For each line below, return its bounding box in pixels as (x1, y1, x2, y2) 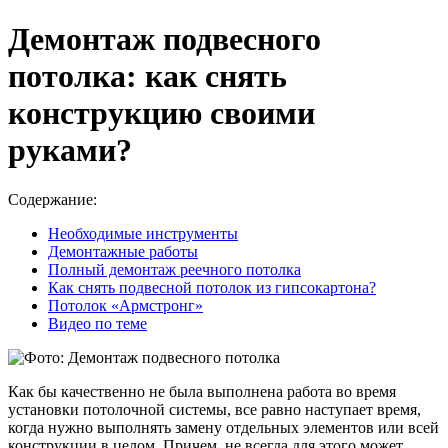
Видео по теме (48, 314, 147, 332)
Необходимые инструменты (48, 224, 238, 242)
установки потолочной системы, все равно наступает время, (8, 400, 421, 418)
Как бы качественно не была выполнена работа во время (8, 382, 396, 400)
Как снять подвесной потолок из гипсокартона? (48, 278, 376, 296)
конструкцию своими (8, 95, 315, 132)
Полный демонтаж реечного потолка (48, 260, 301, 278)
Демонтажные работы (48, 242, 198, 260)
